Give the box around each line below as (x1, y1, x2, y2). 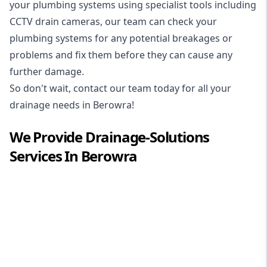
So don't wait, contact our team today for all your (10, 81, 231, 95)
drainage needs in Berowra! (10, 98, 134, 111)
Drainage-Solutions (85, 126, 210, 147)
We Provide (10, 126, 85, 147)
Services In (10, 145, 81, 166)
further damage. (10, 64, 84, 78)
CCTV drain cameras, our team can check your (10, 14, 217, 28)
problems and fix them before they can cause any (10, 48, 232, 61)
